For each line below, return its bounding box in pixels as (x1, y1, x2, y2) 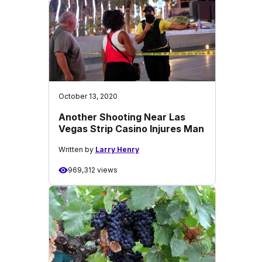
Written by (58, 145, 95, 154)
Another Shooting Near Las (58, 111, 185, 123)
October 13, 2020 (58, 92, 118, 101)
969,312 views (67, 166, 118, 174)
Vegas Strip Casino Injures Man (58, 123, 204, 135)
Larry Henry (95, 145, 139, 154)
